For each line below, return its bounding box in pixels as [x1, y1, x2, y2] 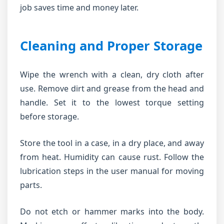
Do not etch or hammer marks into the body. [20, 206, 204, 217]
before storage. [20, 111, 79, 122]
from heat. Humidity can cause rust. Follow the [20, 151, 204, 162]
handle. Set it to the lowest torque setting [20, 97, 204, 108]
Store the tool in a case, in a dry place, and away [20, 137, 204, 148]
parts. [20, 179, 42, 190]
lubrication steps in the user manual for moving [20, 165, 204, 176]
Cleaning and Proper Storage [20, 37, 202, 54]
